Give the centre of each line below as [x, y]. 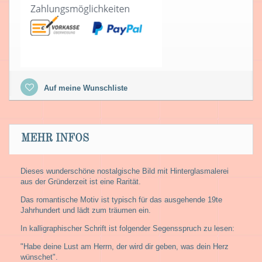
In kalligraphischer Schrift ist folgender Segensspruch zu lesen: [127, 228]
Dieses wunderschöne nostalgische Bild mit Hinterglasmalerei [125, 171]
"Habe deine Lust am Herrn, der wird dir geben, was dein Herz [125, 246]
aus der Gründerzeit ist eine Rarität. [81, 181]
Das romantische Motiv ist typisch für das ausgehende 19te [121, 199]
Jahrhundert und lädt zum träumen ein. [86, 210]
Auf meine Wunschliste [85, 88]
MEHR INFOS [55, 138]
